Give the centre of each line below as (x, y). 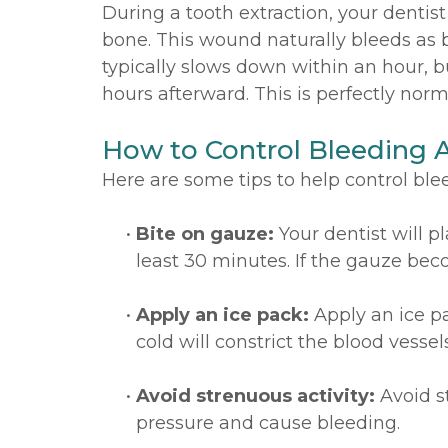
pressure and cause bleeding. (268, 423)
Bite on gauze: (205, 234)
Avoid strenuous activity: (255, 396)
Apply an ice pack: (222, 315)
